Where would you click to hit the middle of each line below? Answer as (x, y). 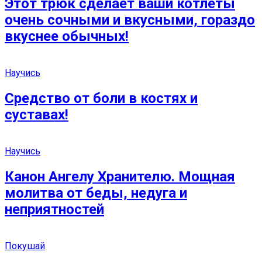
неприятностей (54, 209)
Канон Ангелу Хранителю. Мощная (120, 176)
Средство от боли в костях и (101, 98)
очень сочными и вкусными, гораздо (130, 20)
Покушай (25, 246)
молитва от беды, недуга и (96, 193)
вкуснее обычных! (67, 36)
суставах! (37, 114)
